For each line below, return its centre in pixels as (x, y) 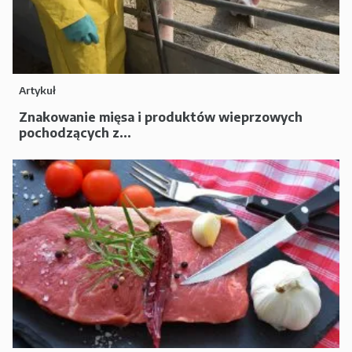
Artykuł (37, 90)
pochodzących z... (75, 133)
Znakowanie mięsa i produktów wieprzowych (161, 117)
